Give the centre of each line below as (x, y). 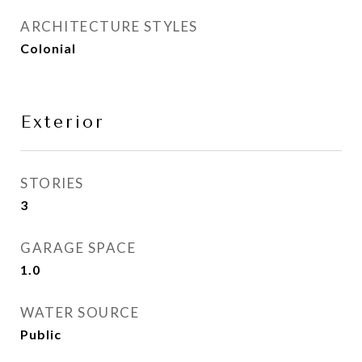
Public (41, 334)
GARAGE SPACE (78, 248)
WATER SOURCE (80, 312)
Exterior (63, 122)
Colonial (48, 48)
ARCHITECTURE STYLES (109, 26)
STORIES (52, 183)
